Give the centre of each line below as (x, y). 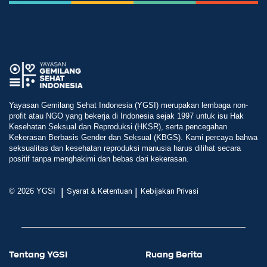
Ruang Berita (174, 254)
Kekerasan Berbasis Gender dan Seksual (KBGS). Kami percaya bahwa (133, 138)
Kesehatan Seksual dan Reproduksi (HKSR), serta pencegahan (118, 127)
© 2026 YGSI (33, 191)
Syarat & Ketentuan (100, 191)
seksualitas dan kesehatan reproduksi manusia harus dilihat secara (125, 148)
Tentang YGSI (38, 254)
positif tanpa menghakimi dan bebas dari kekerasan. (99, 159)
